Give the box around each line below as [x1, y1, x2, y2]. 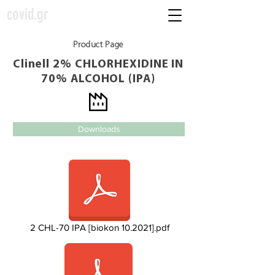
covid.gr [7, 5, 48, 24]
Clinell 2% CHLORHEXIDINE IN [12, 59, 184, 71]
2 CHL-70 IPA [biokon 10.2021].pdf [29, 222, 169, 233]
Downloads [77, 124, 120, 134]
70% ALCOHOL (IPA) [41, 74, 156, 85]
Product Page [72, 41, 124, 50]
